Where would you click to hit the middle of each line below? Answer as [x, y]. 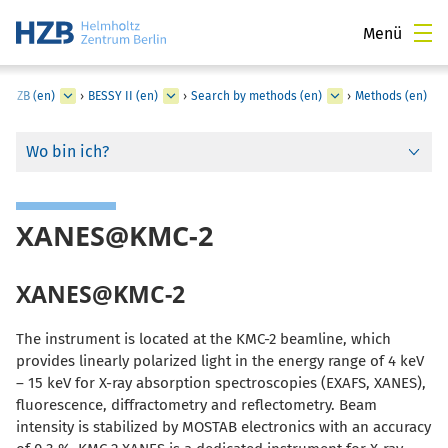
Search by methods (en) [256, 96]
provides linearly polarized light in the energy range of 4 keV [220, 360]
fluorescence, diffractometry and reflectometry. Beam [196, 404]
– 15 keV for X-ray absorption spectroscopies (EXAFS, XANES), [221, 382]
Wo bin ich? [67, 151]
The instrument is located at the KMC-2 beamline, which [203, 338]
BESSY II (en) [123, 96]
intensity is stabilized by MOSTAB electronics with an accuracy [223, 426]
